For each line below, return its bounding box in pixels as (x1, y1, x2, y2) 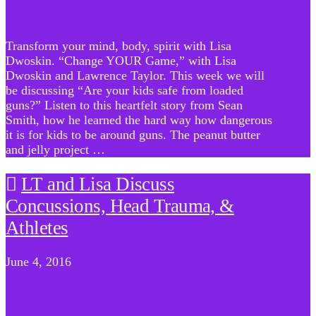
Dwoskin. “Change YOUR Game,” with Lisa (6, 54, 236, 68)
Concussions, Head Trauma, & (6, 195, 234, 217)
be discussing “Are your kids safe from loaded (6, 83, 243, 98)
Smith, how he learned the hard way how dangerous (6, 113, 272, 128)
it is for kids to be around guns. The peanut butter (6, 128, 260, 142)
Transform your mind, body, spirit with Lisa (6, 39, 231, 54)
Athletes (6, 217, 68, 238)
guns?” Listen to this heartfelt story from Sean (6, 98, 243, 113)
